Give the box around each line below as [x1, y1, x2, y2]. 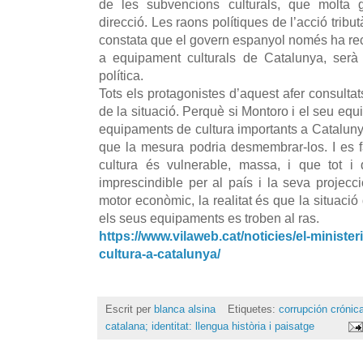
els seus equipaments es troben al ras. [99, 210, 319, 225]
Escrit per [105, 302, 154, 315]
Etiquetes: [227, 302, 279, 315]
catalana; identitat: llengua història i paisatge [105, 319, 314, 332]
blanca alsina [154, 302, 216, 315]
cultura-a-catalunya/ [99, 246, 220, 261]
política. [99, 67, 143, 83]
